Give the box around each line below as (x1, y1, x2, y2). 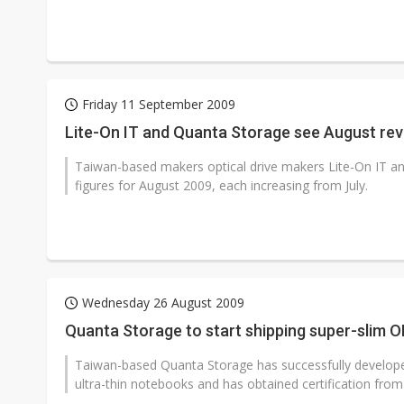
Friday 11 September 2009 (82, 96, 235, 113)
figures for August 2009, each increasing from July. (75, 177, 368, 194)
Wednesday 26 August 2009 (82, 294, 244, 311)
